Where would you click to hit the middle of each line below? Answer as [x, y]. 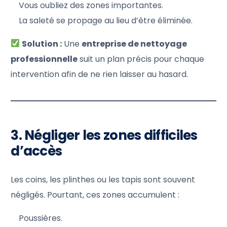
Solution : [42, 44]
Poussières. [41, 218]
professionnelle [44, 59]
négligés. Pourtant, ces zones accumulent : [95, 195]
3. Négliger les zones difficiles [104, 135]
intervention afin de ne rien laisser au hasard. [100, 74]
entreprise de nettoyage [135, 44]
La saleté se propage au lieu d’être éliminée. [106, 20]
